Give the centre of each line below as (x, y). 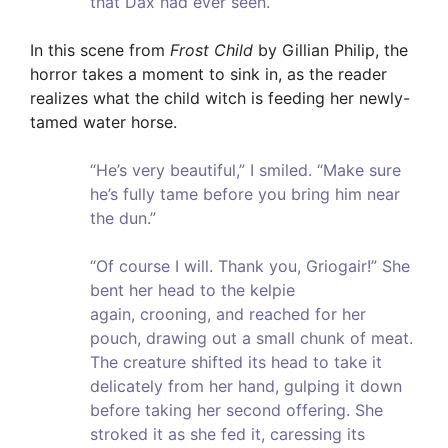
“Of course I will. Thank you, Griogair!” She (250, 266)
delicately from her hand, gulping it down (246, 386)
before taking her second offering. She (236, 410)
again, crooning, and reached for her (228, 314)
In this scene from (100, 50)
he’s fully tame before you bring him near (245, 194)
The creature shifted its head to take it (236, 362)
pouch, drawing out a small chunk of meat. (251, 338)
